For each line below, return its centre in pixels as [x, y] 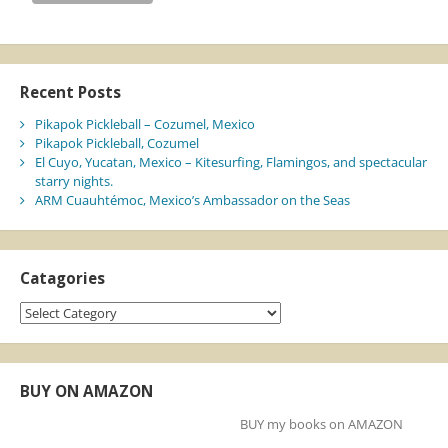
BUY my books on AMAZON [321, 423]
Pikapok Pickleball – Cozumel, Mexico [144, 124]
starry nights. [73, 181]
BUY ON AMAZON [86, 391]
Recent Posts [70, 92]
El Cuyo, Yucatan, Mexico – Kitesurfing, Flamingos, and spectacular [230, 162]
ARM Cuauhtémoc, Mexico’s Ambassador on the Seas [192, 200]
